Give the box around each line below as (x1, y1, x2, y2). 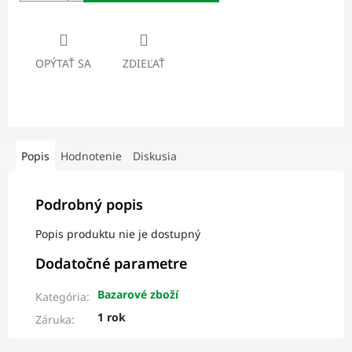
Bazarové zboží (97, 287, 178, 302)
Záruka (35, 312, 71, 328)
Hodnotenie (60, 148, 122, 164)
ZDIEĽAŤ (123, 56, 165, 71)
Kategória (35, 289, 86, 305)
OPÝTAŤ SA (35, 56, 91, 71)
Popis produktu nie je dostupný (35, 226, 200, 242)
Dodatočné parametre (35, 254, 187, 273)
